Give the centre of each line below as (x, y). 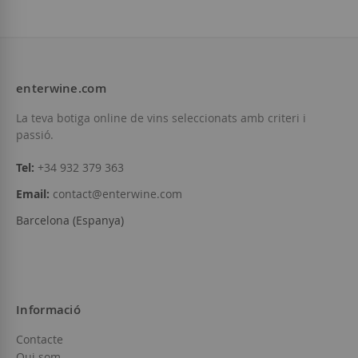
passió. (35, 135)
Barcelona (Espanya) (70, 221)
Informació (48, 310)
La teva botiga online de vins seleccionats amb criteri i (161, 118)
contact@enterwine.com (117, 194)
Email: (33, 194)
